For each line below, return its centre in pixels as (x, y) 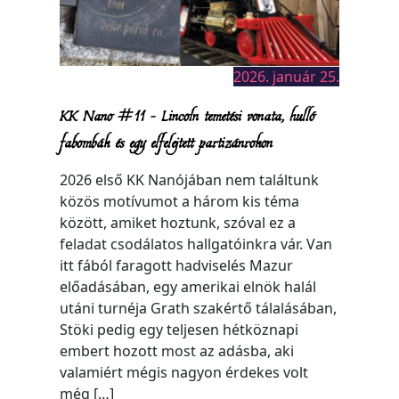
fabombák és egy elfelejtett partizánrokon (167, 141)
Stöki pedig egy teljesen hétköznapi (179, 329)
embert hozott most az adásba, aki (177, 350)
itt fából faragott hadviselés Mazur (177, 265)
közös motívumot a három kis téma (180, 201)
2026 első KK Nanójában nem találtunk (190, 179)
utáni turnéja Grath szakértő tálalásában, (199, 308)
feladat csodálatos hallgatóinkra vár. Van (196, 244)
